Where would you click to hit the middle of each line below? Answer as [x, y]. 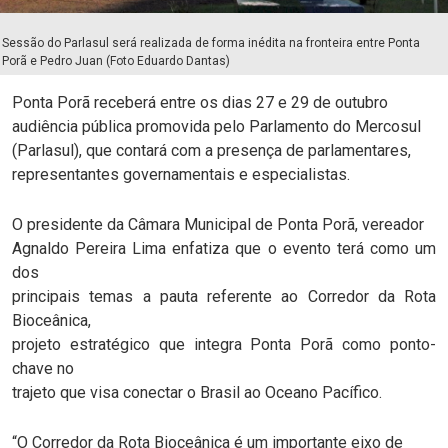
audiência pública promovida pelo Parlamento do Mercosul [216, 127]
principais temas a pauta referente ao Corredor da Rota [224, 297]
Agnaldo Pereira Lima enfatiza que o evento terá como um [224, 249]
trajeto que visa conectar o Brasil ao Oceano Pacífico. [197, 393]
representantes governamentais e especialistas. [181, 175]
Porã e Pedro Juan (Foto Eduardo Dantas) [116, 61]
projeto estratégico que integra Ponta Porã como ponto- [224, 345]
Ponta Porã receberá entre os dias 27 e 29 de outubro [200, 103]
